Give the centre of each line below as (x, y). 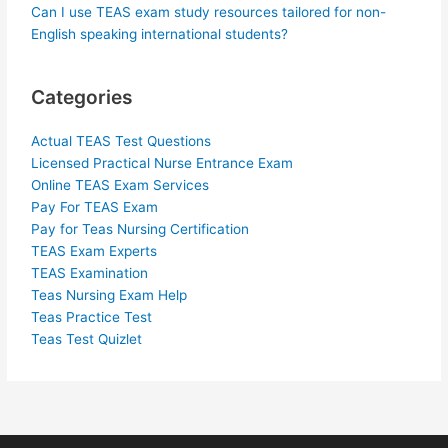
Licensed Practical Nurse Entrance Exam (162, 163)
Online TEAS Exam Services (120, 185)
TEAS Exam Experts (94, 251)
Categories (82, 96)
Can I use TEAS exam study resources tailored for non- (209, 11)
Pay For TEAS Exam (95, 207)
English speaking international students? (160, 33)
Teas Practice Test (92, 317)
